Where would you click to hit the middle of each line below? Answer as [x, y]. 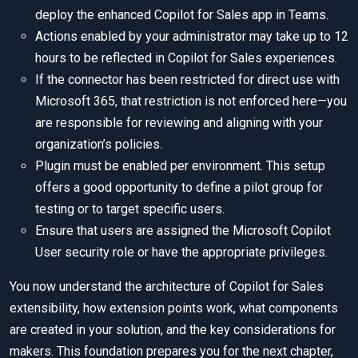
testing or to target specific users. [130, 209]
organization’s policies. [99, 145]
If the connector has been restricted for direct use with [187, 80]
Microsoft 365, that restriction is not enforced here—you [191, 101]
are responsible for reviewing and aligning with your [179, 123]
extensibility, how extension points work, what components [174, 308]
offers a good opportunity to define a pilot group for [179, 188]
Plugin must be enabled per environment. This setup [180, 166]
